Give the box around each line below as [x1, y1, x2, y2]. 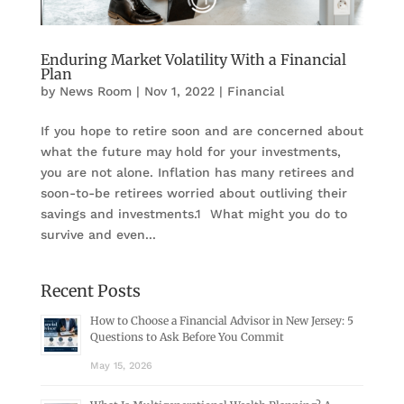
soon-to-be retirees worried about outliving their [40, 186, 347, 201]
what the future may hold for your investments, [40, 144, 341, 160]
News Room [59, 84, 132, 99]
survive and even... [40, 227, 156, 243]
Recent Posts [40, 280, 141, 302]
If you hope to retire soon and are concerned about [40, 124, 363, 139]
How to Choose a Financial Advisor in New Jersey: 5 [89, 314, 353, 328]
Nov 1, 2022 [143, 84, 215, 99]
